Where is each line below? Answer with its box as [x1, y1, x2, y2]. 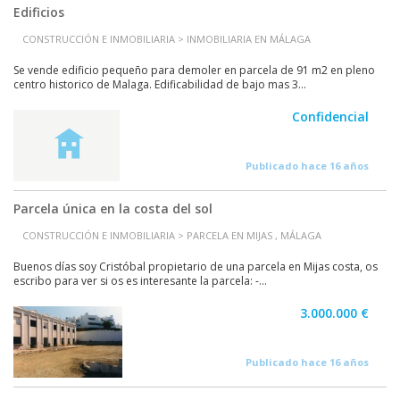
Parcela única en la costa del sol [13, 200, 212, 217]
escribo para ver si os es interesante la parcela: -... [13, 273, 267, 288]
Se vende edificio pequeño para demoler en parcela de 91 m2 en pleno [13, 62, 375, 78]
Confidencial [292, 108, 369, 125]
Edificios [13, 4, 64, 21]
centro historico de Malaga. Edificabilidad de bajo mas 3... [13, 77, 306, 92]
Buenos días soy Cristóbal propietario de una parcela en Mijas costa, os [13, 259, 378, 274]
